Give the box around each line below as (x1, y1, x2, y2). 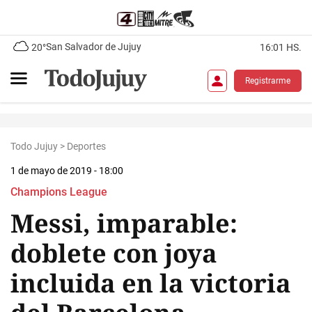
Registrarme (245, 75, 290, 86)
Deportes (67, 141, 106, 152)
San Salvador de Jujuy (46, 41, 141, 52)
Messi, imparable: (10, 206, 237, 240)
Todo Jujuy (10, 141, 58, 152)
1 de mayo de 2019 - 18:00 (10, 165, 123, 176)
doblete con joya (10, 236, 217, 270)
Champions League (10, 185, 107, 198)
